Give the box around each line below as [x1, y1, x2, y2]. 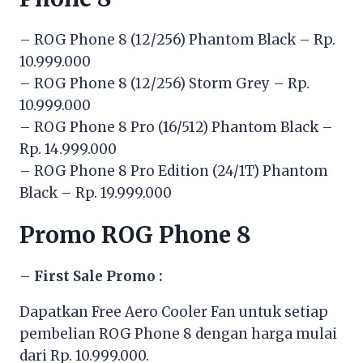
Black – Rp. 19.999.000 [19, 183, 172, 202]
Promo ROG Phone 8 [19, 220, 251, 250]
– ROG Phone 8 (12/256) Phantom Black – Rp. [19, 30, 335, 49]
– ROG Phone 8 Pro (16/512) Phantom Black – [19, 117, 333, 136]
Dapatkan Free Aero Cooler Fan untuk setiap [19, 302, 328, 321]
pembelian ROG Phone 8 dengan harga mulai [19, 324, 337, 343]
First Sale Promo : [34, 267, 163, 285]
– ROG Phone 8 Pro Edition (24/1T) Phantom [19, 161, 328, 180]
